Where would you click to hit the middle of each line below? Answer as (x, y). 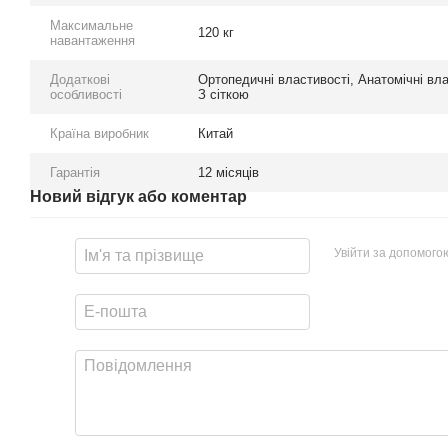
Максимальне (91, 26)
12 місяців (228, 173)
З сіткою (223, 95)
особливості (86, 95)
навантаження (92, 41)
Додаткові (80, 80)
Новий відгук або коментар (138, 197)
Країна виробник (99, 134)
